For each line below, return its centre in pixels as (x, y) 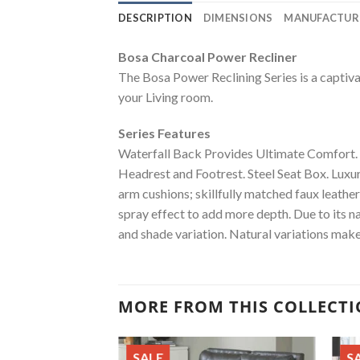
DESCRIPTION (155, 17)
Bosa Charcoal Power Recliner (208, 56)
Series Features (164, 133)
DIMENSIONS (238, 17)
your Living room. (166, 96)
